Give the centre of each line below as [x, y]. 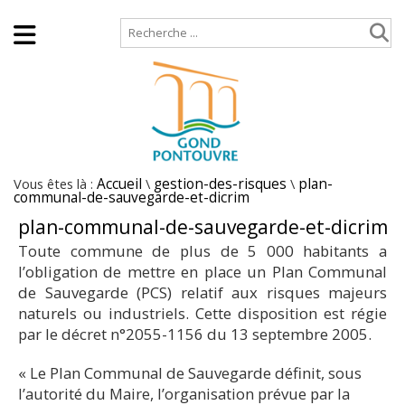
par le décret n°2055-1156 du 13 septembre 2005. [195, 334]
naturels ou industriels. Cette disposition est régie [202, 313]
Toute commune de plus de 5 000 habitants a [202, 251]
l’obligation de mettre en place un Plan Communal [202, 272]
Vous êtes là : [55, 184]
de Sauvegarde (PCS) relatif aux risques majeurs [202, 292]
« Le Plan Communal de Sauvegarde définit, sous [190, 373]
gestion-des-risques [220, 184]
